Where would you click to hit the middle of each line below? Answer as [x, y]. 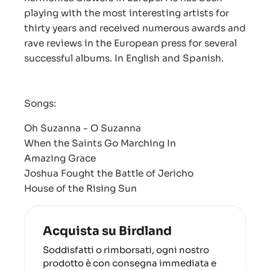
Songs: [40, 104]
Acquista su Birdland [107, 231]
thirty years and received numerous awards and [135, 28]
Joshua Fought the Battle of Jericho [116, 174]
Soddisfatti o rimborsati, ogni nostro [126, 250]
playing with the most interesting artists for [127, 13]
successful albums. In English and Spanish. [124, 58]
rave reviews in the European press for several [130, 43]
